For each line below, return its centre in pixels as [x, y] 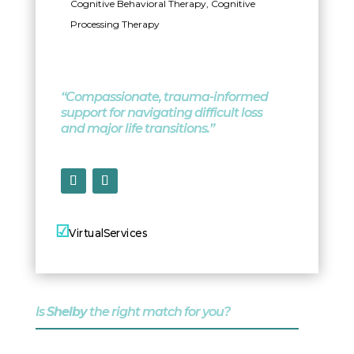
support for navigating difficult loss [161, 112]
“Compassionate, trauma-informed [164, 96]
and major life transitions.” [137, 128]
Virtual [86, 233]
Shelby [66, 311]
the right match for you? [158, 311]
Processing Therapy [115, 24]
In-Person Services [213, 233]
